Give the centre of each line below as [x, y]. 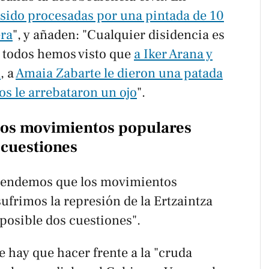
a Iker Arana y [173, 54]
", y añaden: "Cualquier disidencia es [119, 35]
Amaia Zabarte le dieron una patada [119, 74]
